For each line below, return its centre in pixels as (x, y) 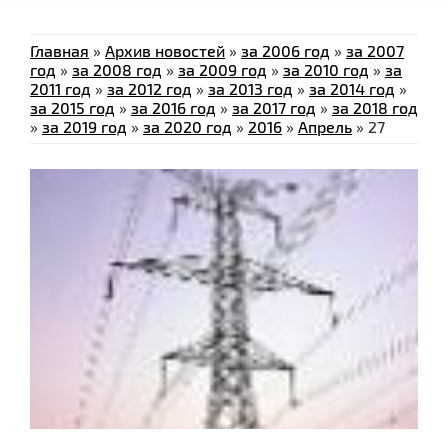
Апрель (325, 127)
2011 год (60, 89)
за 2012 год (149, 89)
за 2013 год (250, 89)
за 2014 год (352, 89)
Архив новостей (165, 51)
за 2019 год (84, 127)
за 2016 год (173, 108)
